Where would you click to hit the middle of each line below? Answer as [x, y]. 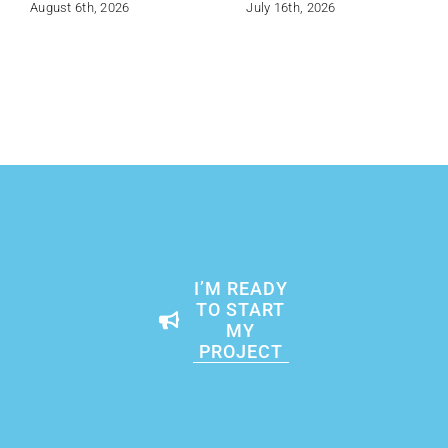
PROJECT [240, 351]
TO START [241, 309]
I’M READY [240, 288]
